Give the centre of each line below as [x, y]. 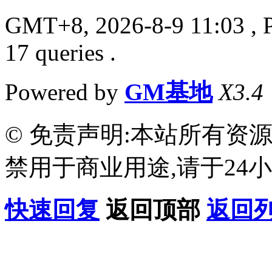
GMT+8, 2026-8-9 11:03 [125, 25]
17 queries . [60, 52]
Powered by [65, 92]
